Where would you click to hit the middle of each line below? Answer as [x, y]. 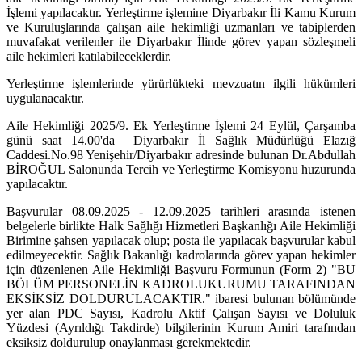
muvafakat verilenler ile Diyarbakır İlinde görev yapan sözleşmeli [181, 42]
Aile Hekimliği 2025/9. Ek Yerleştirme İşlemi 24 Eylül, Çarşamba [181, 126]
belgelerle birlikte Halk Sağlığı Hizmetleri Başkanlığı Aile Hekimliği [181, 226]
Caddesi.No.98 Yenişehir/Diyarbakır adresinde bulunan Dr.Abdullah [181, 155]
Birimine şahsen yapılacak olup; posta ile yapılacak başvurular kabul [181, 241]
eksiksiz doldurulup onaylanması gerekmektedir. [129, 343]
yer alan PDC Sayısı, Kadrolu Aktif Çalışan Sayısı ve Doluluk [181, 314]
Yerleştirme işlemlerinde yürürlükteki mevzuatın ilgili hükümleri [181, 84]
